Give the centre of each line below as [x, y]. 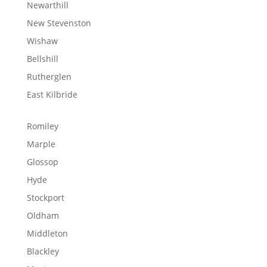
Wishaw [42, 41]
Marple [41, 144]
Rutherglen [49, 77]
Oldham [43, 215]
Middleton [47, 233]
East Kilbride [52, 94]
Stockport [45, 198]
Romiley [42, 126]
